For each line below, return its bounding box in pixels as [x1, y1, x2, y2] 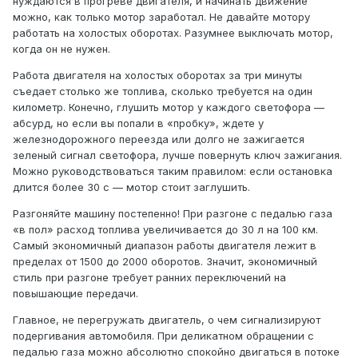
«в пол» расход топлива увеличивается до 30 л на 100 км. [13, 223, 318, 237]
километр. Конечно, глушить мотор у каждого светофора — [13, 101, 324, 114]
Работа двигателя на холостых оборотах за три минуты [13, 69, 302, 82]
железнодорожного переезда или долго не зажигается [13, 133, 304, 146]
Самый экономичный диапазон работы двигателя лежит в [13, 239, 316, 253]
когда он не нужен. [13, 42, 110, 56]
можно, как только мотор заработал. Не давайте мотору [13, 10, 310, 24]
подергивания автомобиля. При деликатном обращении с [13, 329, 314, 343]
